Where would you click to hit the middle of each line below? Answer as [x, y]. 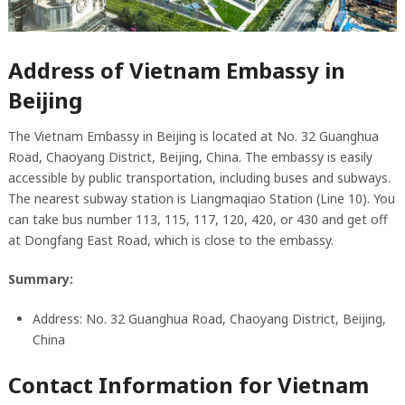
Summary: [40, 278]
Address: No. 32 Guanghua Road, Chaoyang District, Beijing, [209, 318]
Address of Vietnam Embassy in [176, 70]
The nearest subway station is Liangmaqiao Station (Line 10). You [201, 198]
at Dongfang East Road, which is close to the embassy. [170, 240]
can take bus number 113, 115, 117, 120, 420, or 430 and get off [198, 219]
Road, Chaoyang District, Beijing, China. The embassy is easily [190, 156]
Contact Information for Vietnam [188, 384]
